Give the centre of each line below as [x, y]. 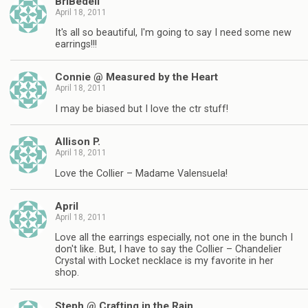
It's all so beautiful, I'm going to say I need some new [173, 32]
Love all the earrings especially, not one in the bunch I [174, 238]
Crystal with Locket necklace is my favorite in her [164, 261]
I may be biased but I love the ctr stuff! [142, 109]
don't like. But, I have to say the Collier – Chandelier [168, 250]
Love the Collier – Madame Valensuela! [141, 173]
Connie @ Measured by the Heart [136, 77]
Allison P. [78, 142]
